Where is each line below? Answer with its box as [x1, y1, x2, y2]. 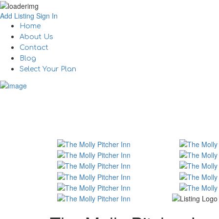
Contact [20, 44, 48, 52]
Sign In [36, 11, 58, 21]
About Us [20, 33, 53, 41]
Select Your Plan [20, 66, 76, 73]
